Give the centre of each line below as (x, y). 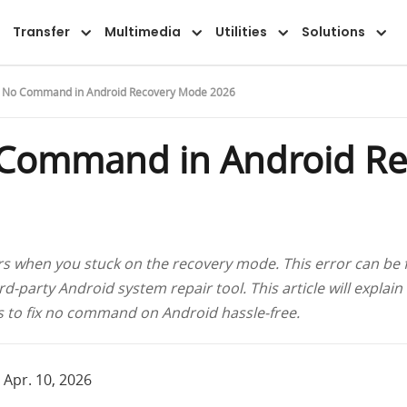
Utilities (241, 32)
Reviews (360, 27)
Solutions (333, 32)
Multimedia (142, 32)
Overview (124, 27)
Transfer (41, 32)
